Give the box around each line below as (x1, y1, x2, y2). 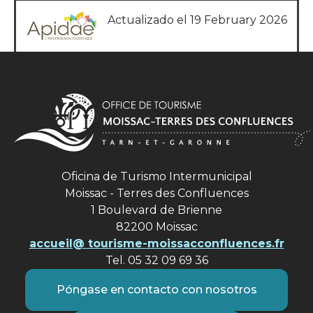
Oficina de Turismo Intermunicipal (61, 170, 252, 184)
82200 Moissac (115, 220, 198, 234)
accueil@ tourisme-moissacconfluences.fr (29, 237, 284, 251)
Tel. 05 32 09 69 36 (105, 254, 208, 268)
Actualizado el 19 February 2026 (107, 13, 287, 27)
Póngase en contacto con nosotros (56, 283, 257, 297)
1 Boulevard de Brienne (91, 203, 222, 217)
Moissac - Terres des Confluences (64, 187, 249, 201)
